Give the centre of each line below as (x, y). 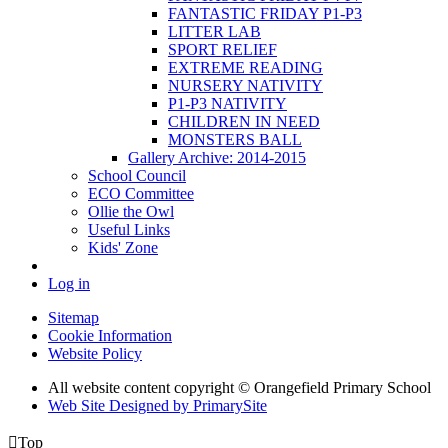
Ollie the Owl (131, 211)
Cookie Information (110, 335)
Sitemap (73, 317)
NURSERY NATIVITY (245, 85)
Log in (69, 283)
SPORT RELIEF (222, 49)
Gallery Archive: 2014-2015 (217, 157)
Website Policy (95, 353)
